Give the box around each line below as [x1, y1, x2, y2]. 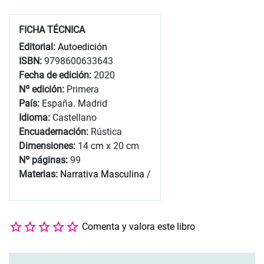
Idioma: [19, 111, 52, 123]
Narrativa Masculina [60, 168, 144, 180]
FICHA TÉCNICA [19, 24, 85, 35]
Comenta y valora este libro [82, 220, 195, 232]
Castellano [52, 111, 97, 123]
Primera [67, 83, 99, 95]
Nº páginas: [19, 154, 70, 166]
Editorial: [19, 41, 58, 52]
